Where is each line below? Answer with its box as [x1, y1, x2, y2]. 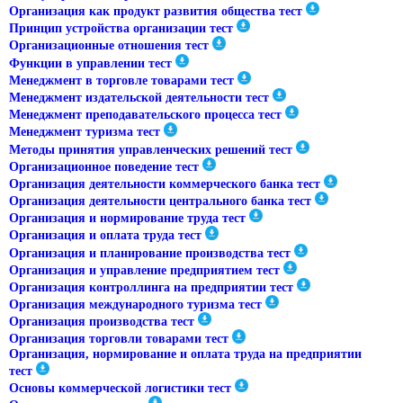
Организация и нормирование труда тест [9, 211, 246, 226]
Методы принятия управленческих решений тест [9, 142, 292, 157]
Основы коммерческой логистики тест [9, 381, 231, 395]
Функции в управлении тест [9, 56, 172, 70]
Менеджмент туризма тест [9, 125, 160, 139]
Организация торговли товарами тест [9, 332, 228, 346]
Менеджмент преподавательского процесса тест [9, 108, 282, 122]
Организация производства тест [9, 315, 194, 329]
